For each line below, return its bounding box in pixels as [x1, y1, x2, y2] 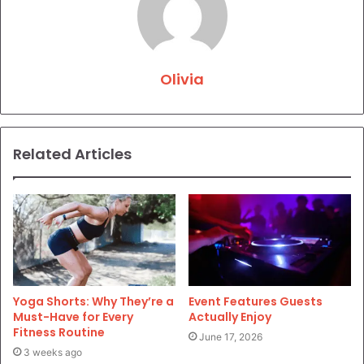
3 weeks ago [24, 345, 82, 358]
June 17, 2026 [199, 330, 262, 343]
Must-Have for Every [13, 308, 133, 325]
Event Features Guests [188, 292, 323, 310]
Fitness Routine [13, 323, 105, 340]
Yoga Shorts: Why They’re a [13, 292, 174, 310]
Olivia [160, 68, 204, 89]
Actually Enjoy [188, 308, 271, 325]
